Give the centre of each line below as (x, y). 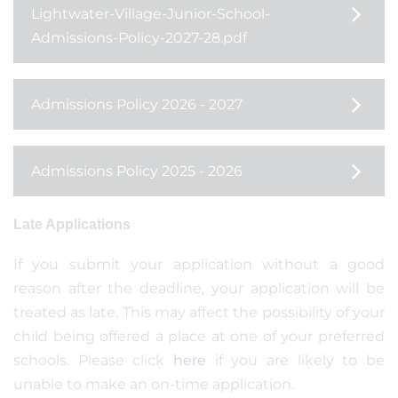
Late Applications (72, 224)
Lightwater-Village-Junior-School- (151, 14)
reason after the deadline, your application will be (199, 288)
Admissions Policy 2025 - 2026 (137, 171)
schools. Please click (93, 360)
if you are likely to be (295, 360)
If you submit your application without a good (199, 264)
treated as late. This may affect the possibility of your (199, 312)
